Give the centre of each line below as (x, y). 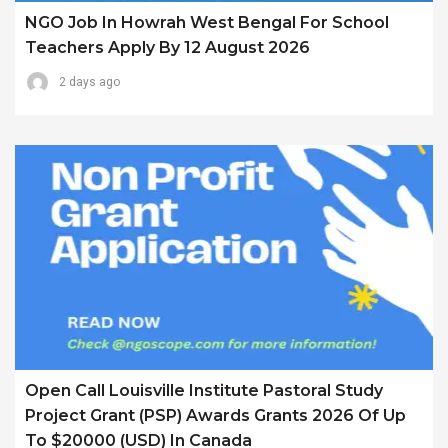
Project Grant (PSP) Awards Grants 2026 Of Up (215, 415)
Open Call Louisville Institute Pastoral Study (204, 390)
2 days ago (89, 82)
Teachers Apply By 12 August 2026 (167, 48)
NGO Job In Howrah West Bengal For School (207, 23)
